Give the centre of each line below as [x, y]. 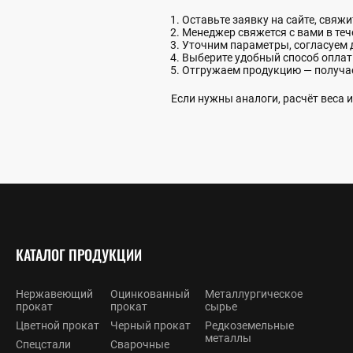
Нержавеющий [54, 294]
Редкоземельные [249, 325]
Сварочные [140, 344]
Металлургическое [254, 294]
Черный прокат [150, 325]
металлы [228, 338]
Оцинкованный [150, 294]
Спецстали [43, 344]
